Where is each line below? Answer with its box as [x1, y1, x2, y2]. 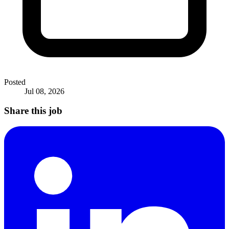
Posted [4, 77, 26, 86]
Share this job [4, 105, 62, 117]
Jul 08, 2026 [25, 86, 64, 96]
